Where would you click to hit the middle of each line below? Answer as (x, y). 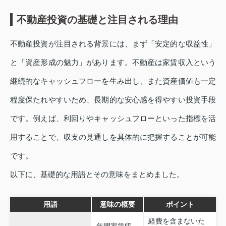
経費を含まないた (176, 221)
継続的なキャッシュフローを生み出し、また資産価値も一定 (113, 81)
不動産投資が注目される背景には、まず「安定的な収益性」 (113, 43)
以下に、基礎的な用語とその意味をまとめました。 (97, 174)
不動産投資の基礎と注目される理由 (97, 19)
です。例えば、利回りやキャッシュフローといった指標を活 (113, 118)
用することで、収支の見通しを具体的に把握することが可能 (113, 137)
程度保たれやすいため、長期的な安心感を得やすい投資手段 (113, 99)
